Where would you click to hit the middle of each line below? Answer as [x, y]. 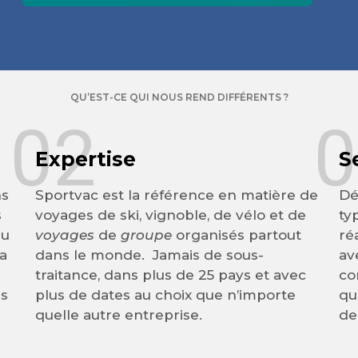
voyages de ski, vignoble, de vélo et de [170, 215]
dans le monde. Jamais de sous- [149, 255]
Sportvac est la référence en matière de [176, 195]
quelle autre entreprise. [120, 315]
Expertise [85, 159]
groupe [146, 235]
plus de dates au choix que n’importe [165, 295]
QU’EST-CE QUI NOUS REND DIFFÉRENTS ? [179, 97]
